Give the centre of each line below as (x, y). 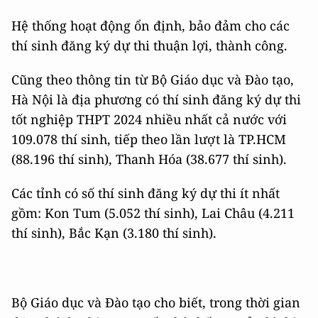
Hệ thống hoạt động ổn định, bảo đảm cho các (150, 26)
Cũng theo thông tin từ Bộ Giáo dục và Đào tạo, (153, 80)
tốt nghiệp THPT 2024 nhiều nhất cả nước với (149, 120)
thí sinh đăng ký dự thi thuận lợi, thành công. (149, 46)
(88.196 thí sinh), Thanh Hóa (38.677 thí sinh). (149, 159)
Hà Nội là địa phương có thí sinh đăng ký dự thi (156, 100)
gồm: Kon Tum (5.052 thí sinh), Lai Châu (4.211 (153, 213)
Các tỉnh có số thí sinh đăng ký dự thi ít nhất (146, 193)
